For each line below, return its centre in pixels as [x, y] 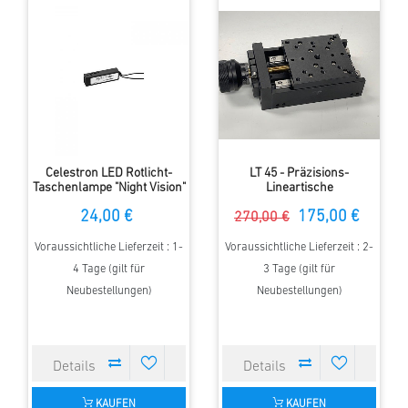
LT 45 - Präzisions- [299, 174]
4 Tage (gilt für [109, 270]
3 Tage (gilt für [299, 270]
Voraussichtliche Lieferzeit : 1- [109, 248]
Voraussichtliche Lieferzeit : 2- [299, 248]
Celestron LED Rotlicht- [109, 174]
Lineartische [299, 189]
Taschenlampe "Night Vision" [109, 189]
